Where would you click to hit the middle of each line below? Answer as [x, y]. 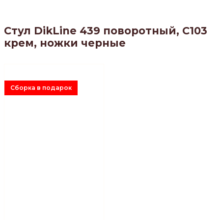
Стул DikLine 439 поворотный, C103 [106, 30]
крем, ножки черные [65, 43]
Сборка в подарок [41, 88]
